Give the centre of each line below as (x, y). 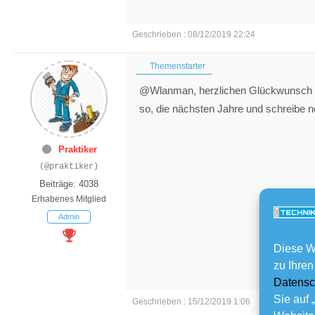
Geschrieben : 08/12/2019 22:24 (194, 34)
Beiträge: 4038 (69, 184)
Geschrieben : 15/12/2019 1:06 (191, 301)
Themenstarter (176, 66)
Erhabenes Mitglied (69, 199)
